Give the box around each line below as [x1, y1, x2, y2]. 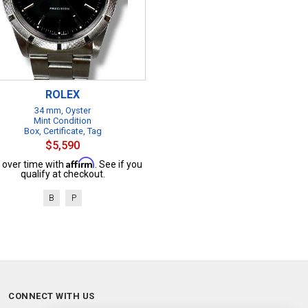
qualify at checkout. [20, 168, 105, 179]
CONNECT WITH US [8, 291, 95, 301]
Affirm [65, 157, 95, 168]
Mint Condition [34, 115, 91, 126]
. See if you [94, 159, 142, 170]
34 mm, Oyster [34, 105, 91, 115]
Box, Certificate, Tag [23, 126, 102, 136]
